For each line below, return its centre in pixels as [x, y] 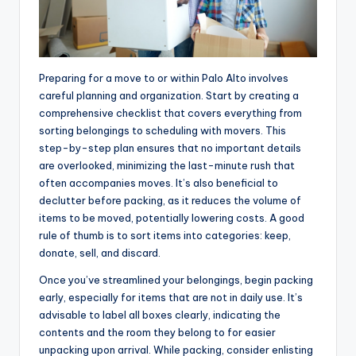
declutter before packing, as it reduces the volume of [170, 200]
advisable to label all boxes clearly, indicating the [160, 314]
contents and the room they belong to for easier [157, 332]
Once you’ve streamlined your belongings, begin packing [176, 279]
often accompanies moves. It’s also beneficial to [159, 182]
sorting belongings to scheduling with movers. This [163, 130]
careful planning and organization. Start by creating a [169, 95]
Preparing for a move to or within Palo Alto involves [164, 77]
